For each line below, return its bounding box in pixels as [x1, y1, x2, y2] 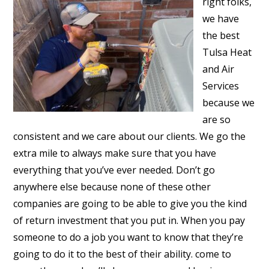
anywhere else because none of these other [13, 180, 211, 193]
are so [202, 113, 231, 126]
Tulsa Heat [202, 46, 252, 59]
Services [202, 79, 240, 92]
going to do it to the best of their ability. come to [13, 247, 232, 261]
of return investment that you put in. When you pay [13, 214, 246, 227]
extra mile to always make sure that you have [13, 147, 217, 160]
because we [202, 96, 255, 109]
